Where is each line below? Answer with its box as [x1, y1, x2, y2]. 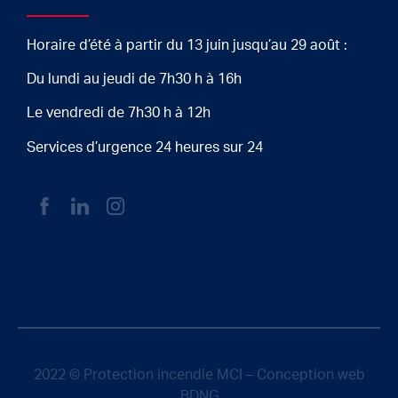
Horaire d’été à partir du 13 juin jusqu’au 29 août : [27, 37, 351, 52]
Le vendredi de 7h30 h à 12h [27, 106, 211, 121]
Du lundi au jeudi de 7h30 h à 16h [27, 72, 242, 86]
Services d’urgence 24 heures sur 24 [27, 139, 263, 155]
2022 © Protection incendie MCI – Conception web [33, 368, 365, 383]
